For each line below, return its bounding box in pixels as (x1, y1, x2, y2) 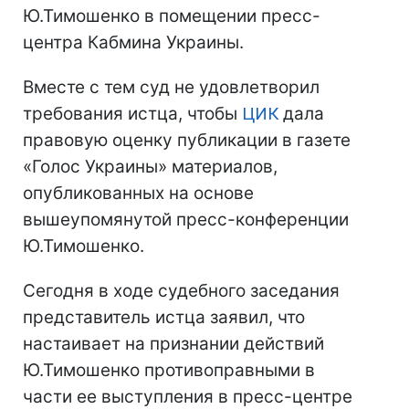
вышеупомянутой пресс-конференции (23, 209, 349, 230)
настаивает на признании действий (23, 333, 324, 354)
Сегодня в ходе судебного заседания (23, 280, 340, 301)
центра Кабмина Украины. (23, 32, 244, 53)
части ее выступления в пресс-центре (23, 386, 352, 407)
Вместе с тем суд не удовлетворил (23, 77, 320, 98)
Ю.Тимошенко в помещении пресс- (23, 5, 320, 26)
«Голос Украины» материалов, (23, 156, 278, 177)
